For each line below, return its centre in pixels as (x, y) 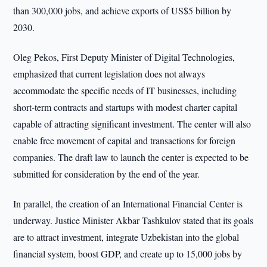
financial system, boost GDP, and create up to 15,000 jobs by (128, 254)
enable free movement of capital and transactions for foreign (125, 140)
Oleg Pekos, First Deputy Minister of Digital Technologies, (124, 57)
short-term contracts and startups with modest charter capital (125, 107)
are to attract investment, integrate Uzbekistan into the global (126, 237)
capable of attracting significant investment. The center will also (132, 124)
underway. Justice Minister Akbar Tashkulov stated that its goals (133, 220)
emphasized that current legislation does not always (109, 74)
